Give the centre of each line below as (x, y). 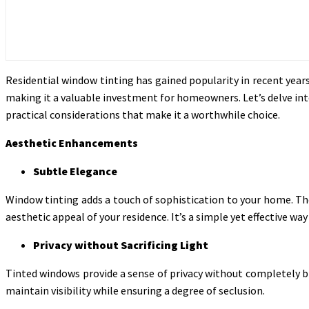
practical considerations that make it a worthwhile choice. (143, 114)
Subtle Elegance (75, 171)
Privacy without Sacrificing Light (121, 245)
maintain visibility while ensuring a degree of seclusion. (136, 290)
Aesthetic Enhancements (72, 142)
